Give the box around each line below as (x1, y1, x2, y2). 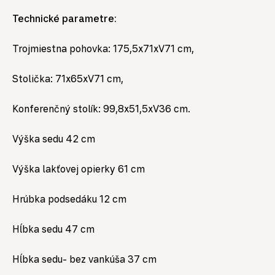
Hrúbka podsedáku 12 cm (12, 193, 126, 206)
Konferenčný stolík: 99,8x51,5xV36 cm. (12, 103, 190, 115)
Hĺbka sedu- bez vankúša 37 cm (12, 253, 157, 266)
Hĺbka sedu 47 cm (12, 223, 95, 236)
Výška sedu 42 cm (12, 133, 95, 145)
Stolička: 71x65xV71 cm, (12, 72, 123, 85)
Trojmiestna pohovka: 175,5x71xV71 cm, (12, 42, 194, 55)
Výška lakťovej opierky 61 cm (12, 163, 145, 176)
